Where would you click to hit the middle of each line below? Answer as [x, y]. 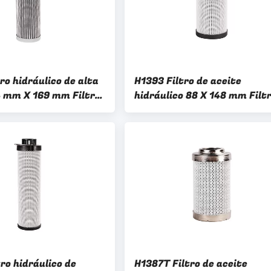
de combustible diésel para [199, 110]
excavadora [162, 125]
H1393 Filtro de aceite [188, 81]
